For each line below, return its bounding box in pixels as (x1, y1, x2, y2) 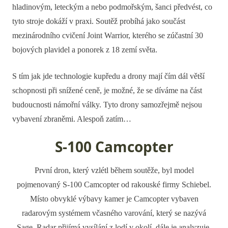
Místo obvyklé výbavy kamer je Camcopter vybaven (30, 194, 198, 203)
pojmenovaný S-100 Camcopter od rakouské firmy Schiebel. (17, 180, 211, 189)
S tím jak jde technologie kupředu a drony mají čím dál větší (12, 72, 205, 80)
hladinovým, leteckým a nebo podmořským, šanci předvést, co (12, 3, 212, 11)
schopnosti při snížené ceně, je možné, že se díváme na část (12, 86, 202, 95)
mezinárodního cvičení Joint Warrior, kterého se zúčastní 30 (12, 31, 203, 40)
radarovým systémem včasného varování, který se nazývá (22, 209, 206, 217)
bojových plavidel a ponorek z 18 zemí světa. (12, 45, 157, 54)
